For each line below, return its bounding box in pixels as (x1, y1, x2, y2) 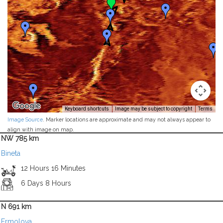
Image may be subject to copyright (115, 106, 192, 112)
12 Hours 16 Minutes (20, 164, 86, 172)
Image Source (7, 116, 43, 122)
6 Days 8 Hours (20, 179, 71, 187)
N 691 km (1, 203, 31, 211)
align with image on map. (7, 126, 74, 132)
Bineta (1, 149, 20, 157)
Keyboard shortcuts (65, 106, 109, 112)
